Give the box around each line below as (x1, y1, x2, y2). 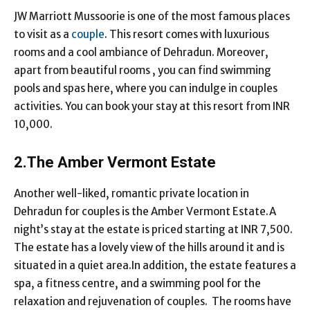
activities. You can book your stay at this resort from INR (14, 99, 290, 113)
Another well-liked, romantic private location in (14, 186, 249, 200)
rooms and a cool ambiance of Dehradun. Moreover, (14, 45, 268, 59)
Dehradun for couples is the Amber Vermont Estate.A (14, 204, 276, 218)
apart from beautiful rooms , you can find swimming (14, 63, 271, 77)
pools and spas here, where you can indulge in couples (14, 81, 277, 95)
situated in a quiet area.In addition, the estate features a (14, 258, 296, 272)
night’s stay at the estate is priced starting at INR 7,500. (14, 222, 295, 236)
